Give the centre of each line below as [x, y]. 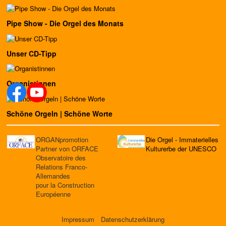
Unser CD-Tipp [32, 53]
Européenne [53, 194]
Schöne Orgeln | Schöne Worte [60, 113]
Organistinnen [31, 83]
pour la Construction [65, 185]
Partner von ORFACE [67, 149]
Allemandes [53, 176]
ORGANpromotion [62, 139]
